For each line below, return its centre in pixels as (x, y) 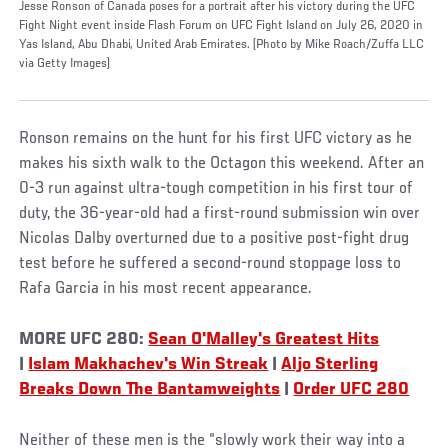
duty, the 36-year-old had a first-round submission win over (220, 213)
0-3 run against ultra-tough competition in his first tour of (216, 188)
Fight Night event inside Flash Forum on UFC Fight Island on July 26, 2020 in (221, 25)
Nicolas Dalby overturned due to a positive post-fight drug (214, 238)
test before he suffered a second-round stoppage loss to (210, 263)
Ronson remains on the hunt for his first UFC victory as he (216, 138)
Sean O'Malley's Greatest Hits (264, 339)
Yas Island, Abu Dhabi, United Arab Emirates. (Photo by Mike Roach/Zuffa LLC (222, 44)
